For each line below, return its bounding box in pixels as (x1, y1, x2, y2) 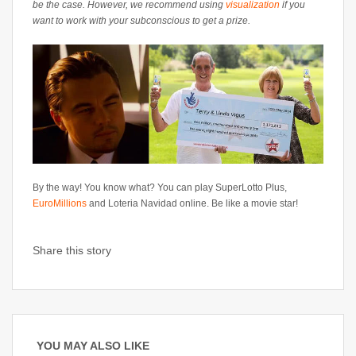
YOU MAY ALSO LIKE (37, 339, 149, 352)
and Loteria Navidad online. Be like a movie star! (87, 197, 298, 209)
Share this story (33, 243, 111, 257)
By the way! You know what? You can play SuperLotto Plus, (33, 181, 287, 193)
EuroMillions (33, 197, 87, 209)
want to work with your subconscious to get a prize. (33, 14, 250, 26)
